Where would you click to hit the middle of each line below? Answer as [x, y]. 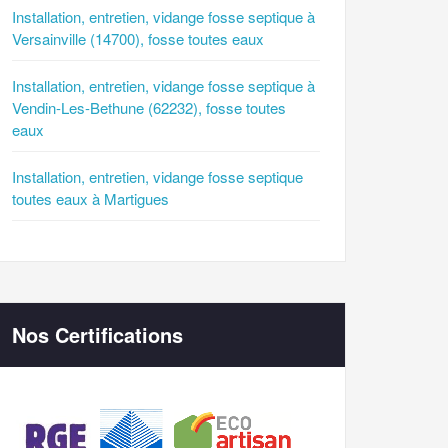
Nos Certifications [97, 335]
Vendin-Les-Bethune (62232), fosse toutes [149, 108]
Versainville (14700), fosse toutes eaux [138, 39]
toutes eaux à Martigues [90, 199]
